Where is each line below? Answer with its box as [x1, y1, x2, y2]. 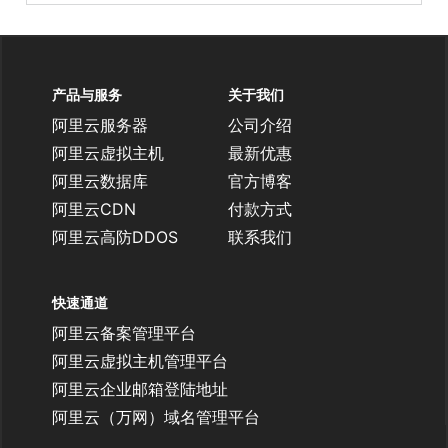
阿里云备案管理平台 [52, 323, 196, 344]
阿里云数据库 [52, 171, 148, 192]
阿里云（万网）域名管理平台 [52, 407, 260, 428]
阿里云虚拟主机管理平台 [52, 351, 228, 372]
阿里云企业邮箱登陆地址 [52, 379, 228, 400]
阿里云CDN [52, 199, 136, 220]
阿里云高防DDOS [52, 227, 178, 248]
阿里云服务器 [52, 115, 148, 136]
